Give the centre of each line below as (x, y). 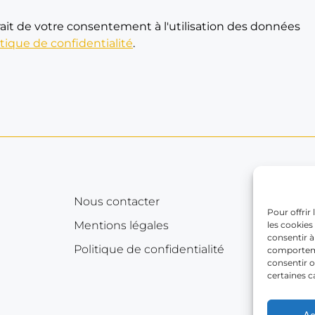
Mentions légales (121, 225)
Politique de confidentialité (149, 249)
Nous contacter (116, 201)
